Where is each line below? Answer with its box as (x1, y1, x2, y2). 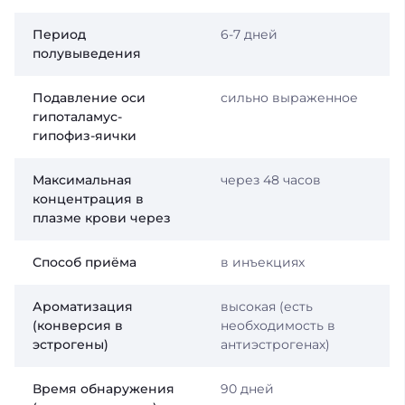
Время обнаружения (33, 380, 174, 397)
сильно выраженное (220, 89, 358, 106)
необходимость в (220, 316, 335, 334)
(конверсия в (33, 316, 123, 334)
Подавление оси (33, 89, 146, 106)
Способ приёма (33, 253, 137, 270)
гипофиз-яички (33, 127, 137, 144)
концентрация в (33, 190, 144, 207)
